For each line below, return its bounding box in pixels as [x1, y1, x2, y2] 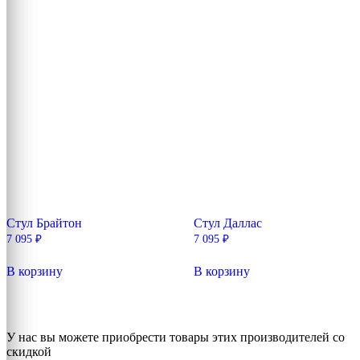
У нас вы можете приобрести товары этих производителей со [6, 329, 345, 344]
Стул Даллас [193, 216, 262, 231]
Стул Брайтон [6, 216, 82, 231]
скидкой [6, 344, 51, 358]
